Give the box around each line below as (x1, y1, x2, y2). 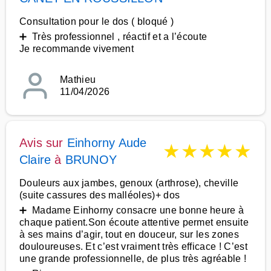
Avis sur (19, 136, 67, 149)
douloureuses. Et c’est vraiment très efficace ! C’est (19, 241, 247, 252)
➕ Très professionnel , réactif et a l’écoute (19, 31, 207, 42)
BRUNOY (65, 153, 117, 166)
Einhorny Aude (67, 136, 147, 149)
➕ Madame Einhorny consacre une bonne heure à (19, 205, 244, 215)
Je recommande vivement (19, 44, 134, 54)
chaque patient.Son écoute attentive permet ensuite (19, 217, 249, 227)
